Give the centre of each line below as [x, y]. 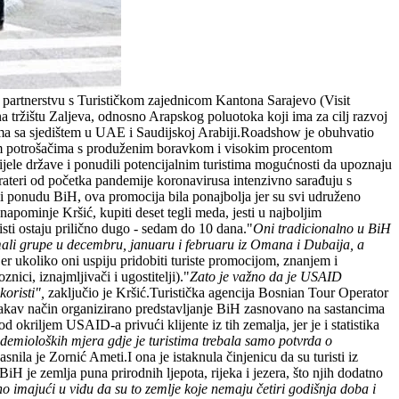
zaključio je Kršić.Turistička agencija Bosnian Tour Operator [218, 292]
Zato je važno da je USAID [266, 276]
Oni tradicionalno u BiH [322, 228]
